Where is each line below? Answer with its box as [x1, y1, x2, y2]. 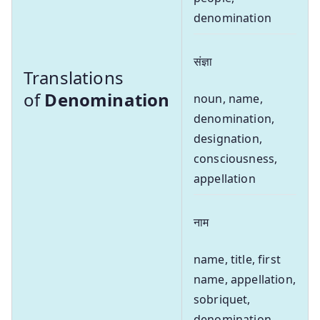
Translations [24, 65, 124, 89]
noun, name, [194, 90, 263, 106]
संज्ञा [194, 53, 213, 69]
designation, [194, 130, 262, 146]
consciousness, [194, 150, 278, 166]
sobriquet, [194, 291, 251, 307]
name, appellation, [194, 271, 296, 287]
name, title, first [194, 251, 281, 267]
